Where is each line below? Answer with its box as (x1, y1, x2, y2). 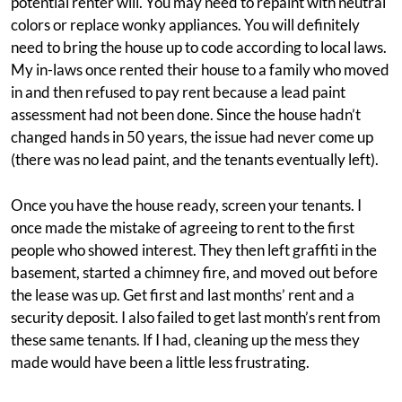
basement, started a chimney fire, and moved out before (11, 263, 378, 283)
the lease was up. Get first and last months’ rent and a (11, 285, 354, 305)
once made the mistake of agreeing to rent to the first (11, 218, 354, 238)
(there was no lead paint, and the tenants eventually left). (11, 150, 379, 170)
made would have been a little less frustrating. (11, 353, 310, 372)
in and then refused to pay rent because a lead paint (11, 83, 345, 102)
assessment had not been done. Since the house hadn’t (11, 105, 361, 125)
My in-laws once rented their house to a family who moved (11, 60, 389, 80)
